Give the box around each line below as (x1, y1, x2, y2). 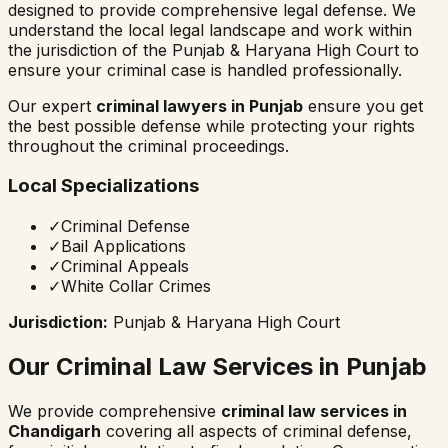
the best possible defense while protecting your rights (8, 115, 415, 136)
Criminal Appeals (61, 256, 189, 277)
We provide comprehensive (8, 400, 221, 421)
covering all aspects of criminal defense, (101, 420, 412, 441)
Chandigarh (8, 420, 101, 441)
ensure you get (303, 95, 423, 116)
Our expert (8, 95, 96, 116)
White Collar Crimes (61, 276, 211, 297)
